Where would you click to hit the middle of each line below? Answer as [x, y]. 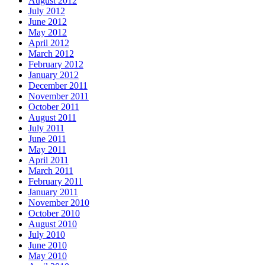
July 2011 [46, 128]
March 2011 [51, 171]
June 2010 [48, 245]
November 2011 [59, 96]
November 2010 [59, 203]
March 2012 [51, 54]
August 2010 [53, 224]
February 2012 [56, 64]
